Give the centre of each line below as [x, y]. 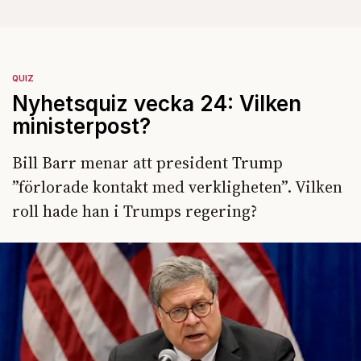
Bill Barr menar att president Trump [147, 163]
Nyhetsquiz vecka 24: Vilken [157, 104]
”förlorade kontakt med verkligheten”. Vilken [177, 187]
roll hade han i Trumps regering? [135, 211]
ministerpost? [81, 126]
